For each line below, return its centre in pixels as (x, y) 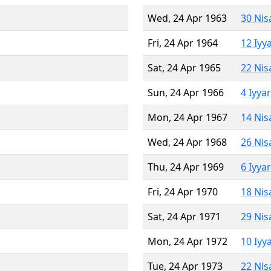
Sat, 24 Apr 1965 (184, 67)
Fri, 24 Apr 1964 (183, 43)
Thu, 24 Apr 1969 (186, 167)
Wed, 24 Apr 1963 (187, 18)
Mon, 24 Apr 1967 (188, 117)
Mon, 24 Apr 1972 (188, 241)
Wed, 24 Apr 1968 (187, 142)
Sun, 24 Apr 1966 (186, 92)
